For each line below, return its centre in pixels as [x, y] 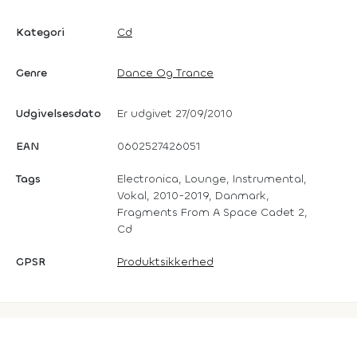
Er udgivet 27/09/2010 [175, 113]
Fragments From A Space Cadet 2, [212, 212]
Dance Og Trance [165, 73]
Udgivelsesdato [59, 113]
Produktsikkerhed [165, 261]
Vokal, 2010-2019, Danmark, [193, 195]
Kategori [40, 32]
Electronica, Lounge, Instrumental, [212, 178]
